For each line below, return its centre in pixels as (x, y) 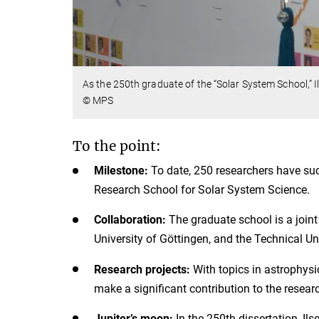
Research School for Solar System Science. (202, 190)
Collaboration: (130, 220)
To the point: (117, 146)
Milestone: (121, 171)
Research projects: (143, 269)
